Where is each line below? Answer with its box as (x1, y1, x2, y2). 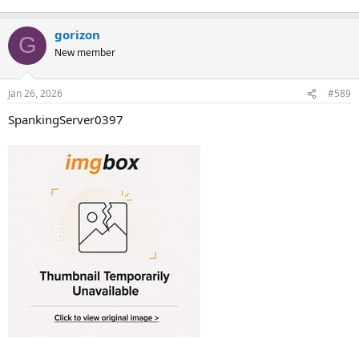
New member (54, 45, 115, 59)
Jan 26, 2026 (8, 87, 63, 100)
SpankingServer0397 (8, 111, 123, 127)
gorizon (54, 26, 100, 42)
